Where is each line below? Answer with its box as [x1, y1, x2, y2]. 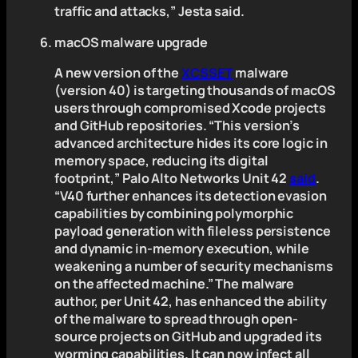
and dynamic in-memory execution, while [54, 239, 310, 257]
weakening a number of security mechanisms [54, 257, 333, 275]
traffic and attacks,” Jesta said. [54, 2, 245, 21]
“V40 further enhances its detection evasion [54, 186, 327, 205]
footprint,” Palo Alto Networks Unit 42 [54, 169, 290, 187]
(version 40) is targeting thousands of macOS [54, 81, 336, 99]
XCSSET [181, 63, 233, 82]
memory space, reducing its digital [54, 151, 268, 169]
